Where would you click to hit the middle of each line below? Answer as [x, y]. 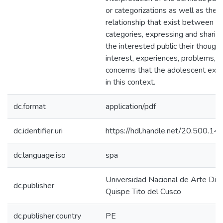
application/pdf [131, 107]
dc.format [30, 107]
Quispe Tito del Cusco [143, 192]
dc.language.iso [40, 155]
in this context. [130, 82]
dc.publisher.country [47, 216]
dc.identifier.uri [38, 131]
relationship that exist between [160, 22]
